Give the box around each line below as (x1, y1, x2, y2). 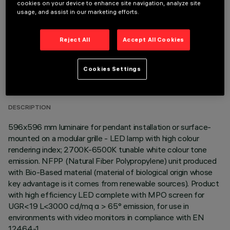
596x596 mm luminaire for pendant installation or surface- (8, 122, 212, 132)
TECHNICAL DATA (8, 59, 111, 74)
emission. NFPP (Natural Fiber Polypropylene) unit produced (8, 156, 217, 166)
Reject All (59, 35, 90, 43)
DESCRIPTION (8, 105, 51, 111)
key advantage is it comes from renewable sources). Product (8, 178, 219, 188)
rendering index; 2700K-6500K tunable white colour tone (8, 144, 207, 155)
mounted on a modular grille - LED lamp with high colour (8, 133, 199, 143)
